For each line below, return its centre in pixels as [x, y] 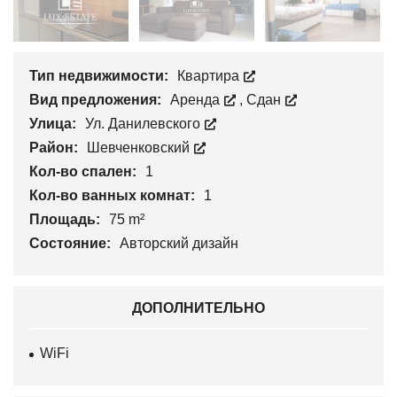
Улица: [54, 124]
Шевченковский [140, 148]
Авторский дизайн [179, 244]
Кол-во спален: [85, 172]
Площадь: [66, 220]
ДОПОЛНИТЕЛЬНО [198, 308]
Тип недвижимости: [101, 76]
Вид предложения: [97, 100]
